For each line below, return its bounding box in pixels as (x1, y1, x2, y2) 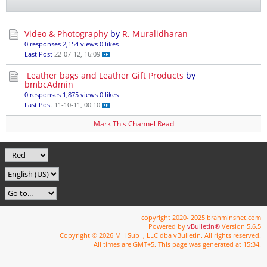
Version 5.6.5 (220, 222, 261, 231)
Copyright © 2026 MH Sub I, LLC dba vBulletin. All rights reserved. (60, 231, 261, 240)
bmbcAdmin (24, 79, 73, 90)
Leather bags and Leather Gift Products (27, 70, 184, 81)
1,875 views (63, 90, 98, 99)
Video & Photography (24, 28, 108, 39)
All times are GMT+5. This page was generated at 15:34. (94, 240, 261, 249)
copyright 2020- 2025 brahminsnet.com (141, 213, 261, 222)
